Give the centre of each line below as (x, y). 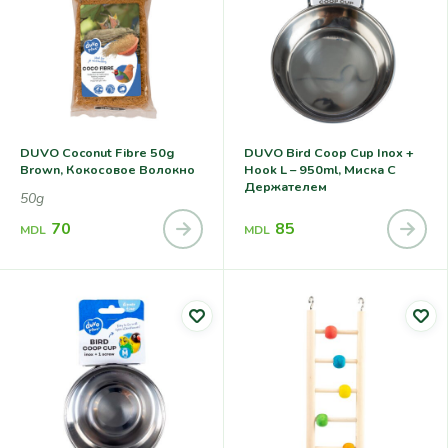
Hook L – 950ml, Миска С (320, 169)
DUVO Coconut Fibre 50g (97, 152)
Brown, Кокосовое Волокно (107, 169)
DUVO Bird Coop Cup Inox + (329, 152)
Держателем (285, 186)
